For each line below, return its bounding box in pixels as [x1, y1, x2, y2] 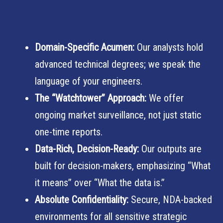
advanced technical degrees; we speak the [35, 58, 201, 70]
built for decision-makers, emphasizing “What [35, 160, 211, 172]
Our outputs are [139, 143, 202, 155]
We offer [146, 92, 184, 104]
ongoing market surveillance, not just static [35, 109, 201, 121]
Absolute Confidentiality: [35, 194, 128, 206]
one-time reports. [35, 126, 103, 138]
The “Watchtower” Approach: [35, 92, 146, 104]
